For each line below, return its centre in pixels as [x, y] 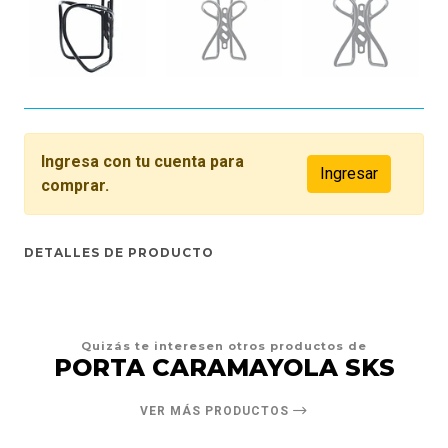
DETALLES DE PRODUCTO [119, 253]
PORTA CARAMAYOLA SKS [224, 368]
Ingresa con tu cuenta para [142, 162]
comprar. [75, 186]
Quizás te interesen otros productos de [224, 346]
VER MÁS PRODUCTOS [216, 411]
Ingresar [349, 174]
